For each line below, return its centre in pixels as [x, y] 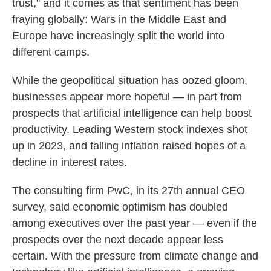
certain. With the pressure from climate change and [135, 256]
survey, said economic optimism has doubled [120, 207]
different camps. [51, 52]
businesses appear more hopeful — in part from [127, 97]
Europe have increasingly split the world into [118, 36]
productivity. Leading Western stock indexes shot [130, 129]
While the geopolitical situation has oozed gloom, [130, 80]
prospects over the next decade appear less [118, 240]
